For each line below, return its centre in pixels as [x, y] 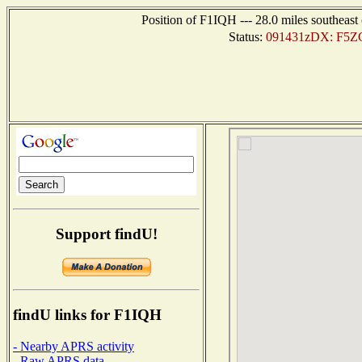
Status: [247, 37]
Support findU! [106, 234]
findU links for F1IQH [87, 315]
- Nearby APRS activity [74, 346]
